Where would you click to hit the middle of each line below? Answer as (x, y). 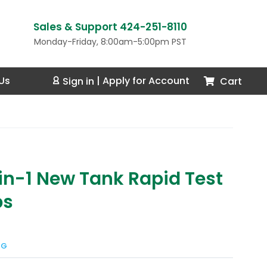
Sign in (78, 81)
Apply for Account (146, 81)
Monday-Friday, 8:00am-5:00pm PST (110, 42)
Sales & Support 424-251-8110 (110, 27)
